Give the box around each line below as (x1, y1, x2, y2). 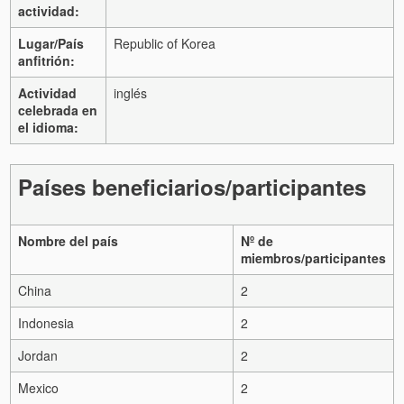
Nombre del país (18, 231, 118, 250)
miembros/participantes (241, 248, 386, 267)
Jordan (18, 345, 58, 364)
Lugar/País (18, 33, 84, 52)
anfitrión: (18, 50, 75, 69)
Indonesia (18, 313, 74, 332)
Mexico (18, 378, 59, 397)
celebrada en (18, 100, 97, 119)
